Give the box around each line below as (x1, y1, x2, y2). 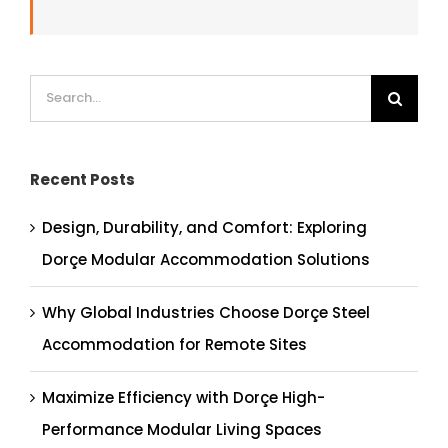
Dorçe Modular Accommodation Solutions (41, 248, 370, 270)
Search (28, 78, 83, 100)
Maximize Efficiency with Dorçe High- (41, 386, 325, 408)
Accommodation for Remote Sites (41, 333, 307, 355)
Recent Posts (29, 168, 135, 190)
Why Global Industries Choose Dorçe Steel (41, 301, 370, 323)
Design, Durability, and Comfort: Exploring (41, 216, 367, 238)
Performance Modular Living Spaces (41, 418, 322, 440)
